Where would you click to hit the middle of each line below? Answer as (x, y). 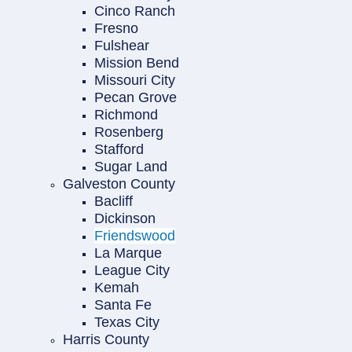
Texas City (127, 323)
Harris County (106, 340)
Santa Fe (123, 305)
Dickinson (125, 219)
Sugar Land (131, 167)
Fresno (116, 29)
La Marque (128, 253)
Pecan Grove (136, 98)
